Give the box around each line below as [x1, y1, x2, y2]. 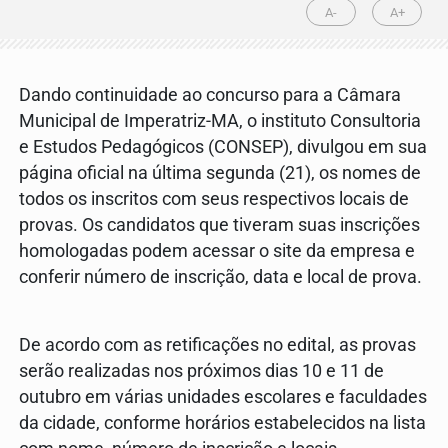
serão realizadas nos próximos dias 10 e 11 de [19, 361, 384, 382]
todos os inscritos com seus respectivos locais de [19, 189, 409, 210]
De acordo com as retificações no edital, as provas [19, 335, 416, 356]
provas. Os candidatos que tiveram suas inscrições [19, 215, 420, 236]
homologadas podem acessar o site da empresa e [19, 241, 415, 262]
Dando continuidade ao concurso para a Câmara [19, 85, 401, 106]
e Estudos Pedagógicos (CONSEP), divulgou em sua [19, 137, 427, 158]
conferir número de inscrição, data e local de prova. [19, 267, 422, 288]
